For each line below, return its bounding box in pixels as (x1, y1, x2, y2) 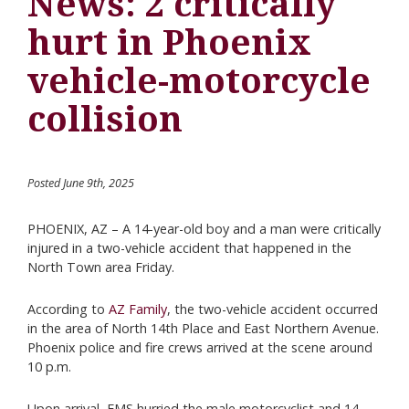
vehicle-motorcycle (27, 60, 371, 101)
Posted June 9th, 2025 (27, 175, 134, 191)
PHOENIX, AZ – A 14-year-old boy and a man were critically (27, 220, 381, 237)
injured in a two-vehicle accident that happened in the (27, 239, 351, 257)
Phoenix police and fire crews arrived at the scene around (27, 339, 372, 356)
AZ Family (109, 300, 167, 318)
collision (27, 99, 192, 140)
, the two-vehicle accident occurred (167, 300, 378, 318)
